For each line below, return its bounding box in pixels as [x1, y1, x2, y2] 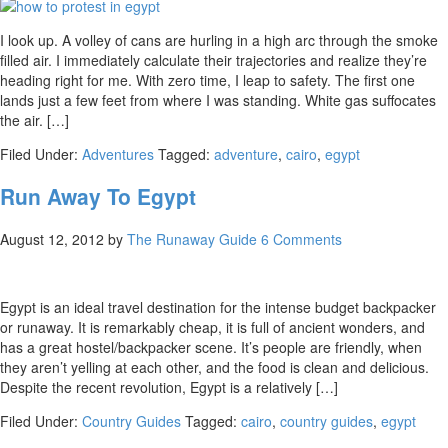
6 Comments [261, 228, 342, 249]
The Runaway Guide [127, 228, 257, 249]
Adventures [82, 144, 154, 164]
